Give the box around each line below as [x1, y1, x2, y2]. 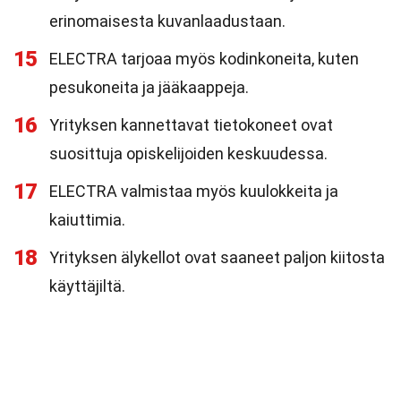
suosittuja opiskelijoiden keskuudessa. [49, 144, 328, 163]
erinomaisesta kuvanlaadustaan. [49, 12, 286, 30]
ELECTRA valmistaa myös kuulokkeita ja [49, 182, 338, 200]
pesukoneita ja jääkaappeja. [49, 78, 249, 97]
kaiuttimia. [49, 210, 125, 229]
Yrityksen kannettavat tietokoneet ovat [49, 115, 333, 134]
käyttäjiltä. [49, 277, 125, 295]
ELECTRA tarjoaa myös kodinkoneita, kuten [49, 49, 359, 68]
